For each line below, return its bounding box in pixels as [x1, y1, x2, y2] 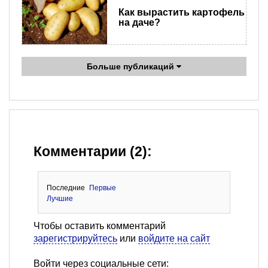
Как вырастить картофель [118, 7, 245, 18]
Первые [89, 183, 117, 192]
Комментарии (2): [33, 144, 152, 159]
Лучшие [46, 194, 73, 203]
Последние [46, 183, 85, 192]
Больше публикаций [87, 61, 176, 71]
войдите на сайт [138, 233, 210, 243]
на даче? [118, 17, 160, 28]
